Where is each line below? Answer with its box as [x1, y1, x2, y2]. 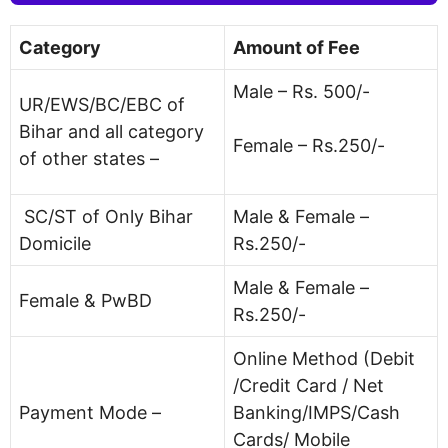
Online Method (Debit [233, 347, 415, 369]
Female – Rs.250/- [233, 134, 385, 156]
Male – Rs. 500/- [233, 80, 370, 102]
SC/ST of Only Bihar [19, 205, 193, 227]
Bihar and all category [19, 120, 204, 142]
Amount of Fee [233, 36, 364, 58]
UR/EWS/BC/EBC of [19, 93, 185, 115]
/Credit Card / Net [233, 374, 384, 396]
